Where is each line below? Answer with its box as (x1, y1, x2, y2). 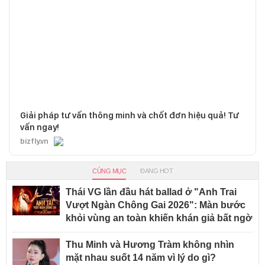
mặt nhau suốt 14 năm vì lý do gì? (66, 252, 216, 263)
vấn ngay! (20, 121, 59, 132)
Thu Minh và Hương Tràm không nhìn (66, 239, 234, 250)
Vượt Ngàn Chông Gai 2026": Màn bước (66, 199, 245, 210)
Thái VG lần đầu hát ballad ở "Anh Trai (66, 186, 237, 197)
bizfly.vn (20, 136, 49, 146)
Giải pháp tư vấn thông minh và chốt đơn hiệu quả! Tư (20, 109, 239, 121)
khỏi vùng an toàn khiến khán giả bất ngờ (66, 212, 252, 223)
